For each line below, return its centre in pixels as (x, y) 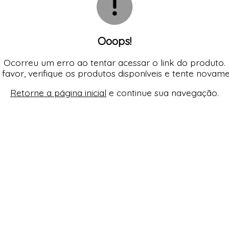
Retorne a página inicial (58, 93)
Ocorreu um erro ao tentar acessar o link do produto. (114, 62)
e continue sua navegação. (163, 93)
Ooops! (114, 41)
